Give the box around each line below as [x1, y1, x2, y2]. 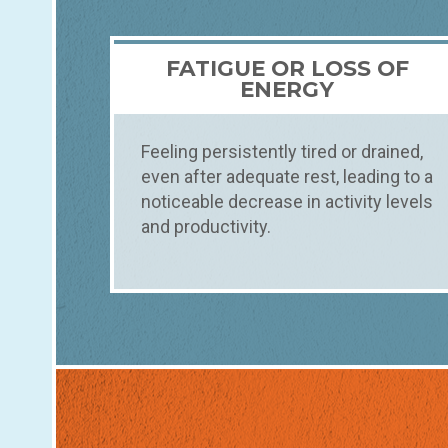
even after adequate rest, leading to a [141, 166, 433, 188]
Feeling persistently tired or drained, [141, 141, 423, 163]
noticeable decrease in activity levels [141, 191, 433, 213]
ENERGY [240, 76, 335, 103]
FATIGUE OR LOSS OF [165, 55, 409, 82]
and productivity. [141, 216, 271, 238]
